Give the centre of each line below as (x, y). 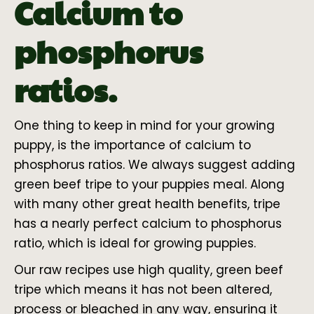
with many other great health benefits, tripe (147, 204)
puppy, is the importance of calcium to (132, 145)
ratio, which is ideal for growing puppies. (135, 243)
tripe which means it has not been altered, (143, 289)
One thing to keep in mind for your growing (144, 125)
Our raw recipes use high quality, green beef (149, 269)
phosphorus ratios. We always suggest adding (155, 164)
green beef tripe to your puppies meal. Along (149, 184)
